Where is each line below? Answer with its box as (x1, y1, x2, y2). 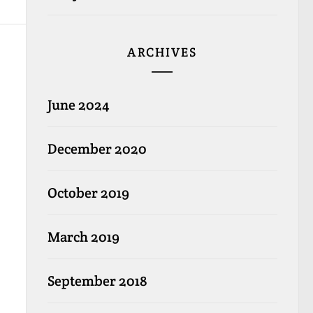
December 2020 (47, 139, 147, 158)
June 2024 (47, 95, 109, 114)
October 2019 (47, 183, 129, 202)
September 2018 (47, 271, 147, 290)
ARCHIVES (127, 43, 198, 60)
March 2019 (47, 227, 119, 246)
